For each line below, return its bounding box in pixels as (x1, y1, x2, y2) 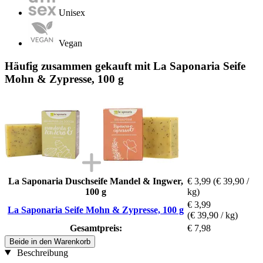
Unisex (59, 8, 85, 18)
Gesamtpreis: (69, 222, 122, 233)
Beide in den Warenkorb (9, 237, 90, 246)
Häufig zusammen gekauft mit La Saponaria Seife (5, 59, 245, 72)
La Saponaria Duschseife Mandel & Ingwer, (8, 176, 183, 186)
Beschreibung (14, 247, 68, 258)
